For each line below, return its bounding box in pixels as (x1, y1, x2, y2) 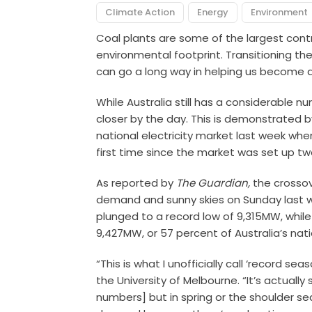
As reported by (96, 175, 177, 191)
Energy (197, 6, 229, 19)
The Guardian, (176, 175, 253, 191)
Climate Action (105, 6, 175, 19)
